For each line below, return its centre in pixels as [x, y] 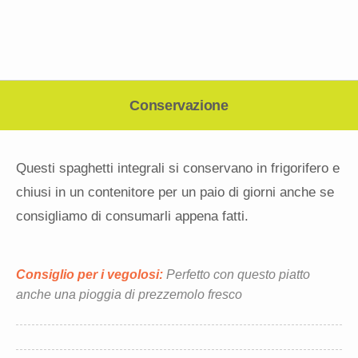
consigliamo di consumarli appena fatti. [132, 217]
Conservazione [179, 106]
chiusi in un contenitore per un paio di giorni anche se [175, 193]
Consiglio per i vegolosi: [89, 275]
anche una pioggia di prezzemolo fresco [129, 295]
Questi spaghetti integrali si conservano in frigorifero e [178, 169]
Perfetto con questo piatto [237, 275]
